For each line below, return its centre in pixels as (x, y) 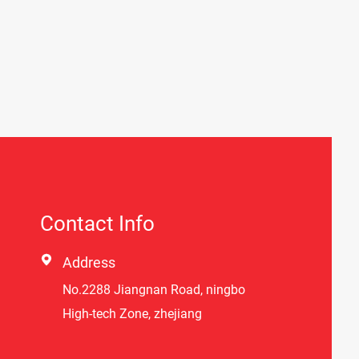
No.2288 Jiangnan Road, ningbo (154, 289)
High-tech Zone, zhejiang (132, 313)
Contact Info (97, 223)
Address (89, 262)
